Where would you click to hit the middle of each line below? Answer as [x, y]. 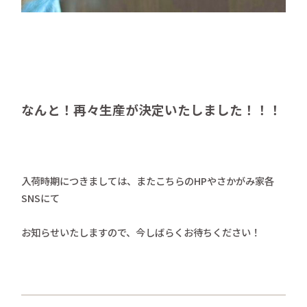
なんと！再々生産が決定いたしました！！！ [152, 109]
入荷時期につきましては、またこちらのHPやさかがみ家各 [148, 180]
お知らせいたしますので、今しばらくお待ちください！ [141, 232]
